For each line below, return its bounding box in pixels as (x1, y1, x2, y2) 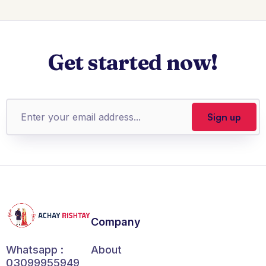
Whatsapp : (6, 243, 64, 256)
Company (90, 215, 141, 228)
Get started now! (48, 49, 218, 75)
